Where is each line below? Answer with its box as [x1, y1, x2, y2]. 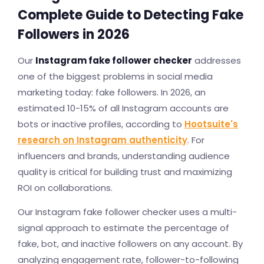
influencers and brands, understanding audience [18, 150, 230, 162]
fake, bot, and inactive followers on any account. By [18, 237, 243, 250]
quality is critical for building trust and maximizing [18, 166, 232, 178]
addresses [192, 54, 241, 67]
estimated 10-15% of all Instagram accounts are [18, 102, 229, 114]
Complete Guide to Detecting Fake [18, 6, 243, 24]
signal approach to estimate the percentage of [18, 222, 229, 234]
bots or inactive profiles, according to [18, 118, 184, 130]
